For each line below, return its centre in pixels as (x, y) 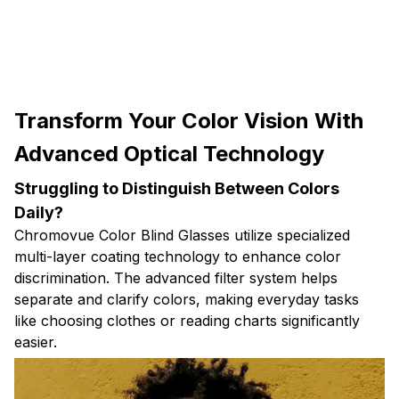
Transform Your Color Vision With (189, 121)
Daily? (39, 212)
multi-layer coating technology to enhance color (178, 256)
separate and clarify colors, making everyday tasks (187, 299)
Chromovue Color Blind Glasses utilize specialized (182, 235)
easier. (36, 342)
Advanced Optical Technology (169, 154)
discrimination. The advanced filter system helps (176, 277)
